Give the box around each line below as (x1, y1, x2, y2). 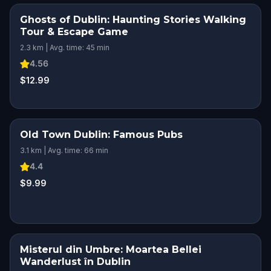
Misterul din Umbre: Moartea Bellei (20, 244, 201, 255)
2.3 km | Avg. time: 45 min (20, 43, 109, 52)
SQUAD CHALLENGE (184, 131, 250, 138)
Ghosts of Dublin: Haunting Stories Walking (20, 14, 246, 25)
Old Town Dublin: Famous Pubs (20, 129, 183, 140)
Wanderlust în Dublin (20, 256, 131, 267)
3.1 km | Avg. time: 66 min (20, 146, 108, 155)
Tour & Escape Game (20, 26, 128, 38)
